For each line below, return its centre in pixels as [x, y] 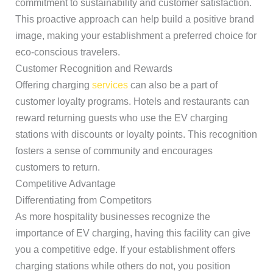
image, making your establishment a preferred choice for [136, 36]
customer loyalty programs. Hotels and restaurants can [132, 101]
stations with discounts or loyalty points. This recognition [136, 134]
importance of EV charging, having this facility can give [133, 233]
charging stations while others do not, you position [122, 266]
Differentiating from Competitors [83, 200]
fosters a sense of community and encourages [114, 151]
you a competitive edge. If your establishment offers [125, 250]
